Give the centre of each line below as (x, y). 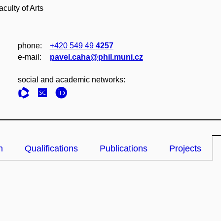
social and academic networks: (71, 80)
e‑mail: (29, 57)
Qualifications (51, 148)
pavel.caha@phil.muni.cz (96, 57)
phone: (30, 46)
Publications (124, 148)
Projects (185, 148)
